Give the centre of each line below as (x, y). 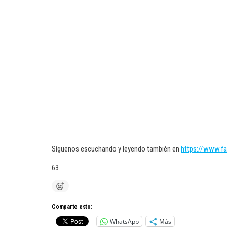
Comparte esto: (72, 207)
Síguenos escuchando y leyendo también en (116, 149)
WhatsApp (124, 221)
